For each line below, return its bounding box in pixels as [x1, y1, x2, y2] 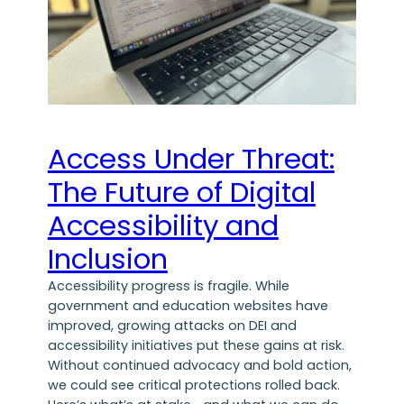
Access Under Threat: [47, 138, 335, 179]
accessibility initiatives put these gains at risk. [47, 335, 344, 354]
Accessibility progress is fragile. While [47, 276, 289, 295]
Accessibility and [47, 205, 279, 245]
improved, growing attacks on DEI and [47, 316, 297, 335]
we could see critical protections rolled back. [47, 375, 340, 394]
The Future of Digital [47, 171, 316, 212]
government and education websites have [47, 296, 328, 315]
